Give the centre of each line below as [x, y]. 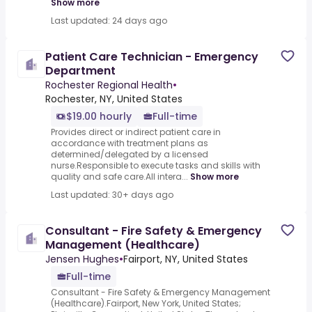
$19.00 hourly [99, 117]
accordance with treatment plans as [130, 143]
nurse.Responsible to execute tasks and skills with [156, 166]
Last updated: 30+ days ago [112, 195]
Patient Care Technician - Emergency [152, 57]
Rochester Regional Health [109, 85]
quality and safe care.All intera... [119, 177]
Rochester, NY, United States [114, 99]
